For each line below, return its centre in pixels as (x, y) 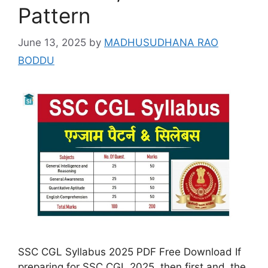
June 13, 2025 (52, 42)
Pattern (54, 16)
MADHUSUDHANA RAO (161, 42)
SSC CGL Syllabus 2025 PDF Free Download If (130, 252)
